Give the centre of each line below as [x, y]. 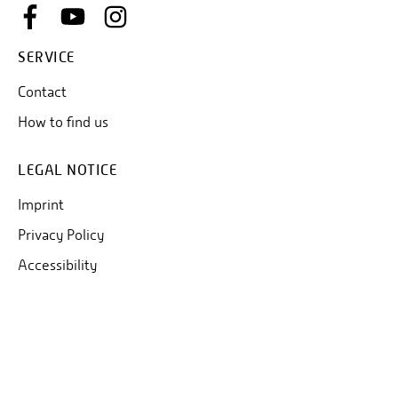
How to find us [63, 122]
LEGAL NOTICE [68, 170]
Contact [42, 92]
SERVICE [47, 57]
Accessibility [57, 265]
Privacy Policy [61, 235]
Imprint [41, 204]
